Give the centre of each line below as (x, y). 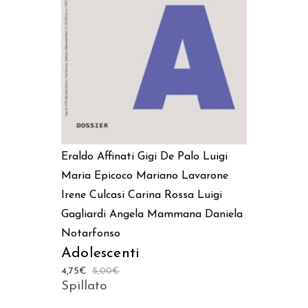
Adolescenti (101, 253)
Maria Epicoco (97, 176)
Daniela (224, 214)
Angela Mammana (155, 214)
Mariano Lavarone (182, 176)
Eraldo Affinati (98, 156)
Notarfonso (91, 233)
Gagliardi (84, 214)
